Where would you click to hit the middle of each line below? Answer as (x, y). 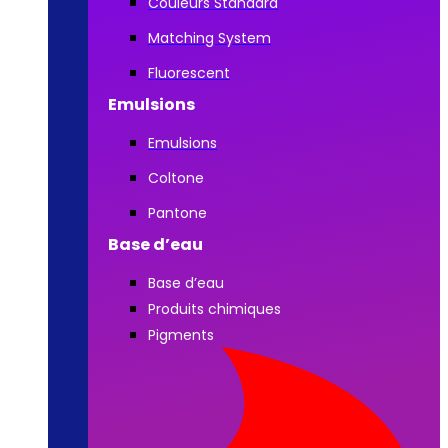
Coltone (176, 178)
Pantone (177, 213)
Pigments (181, 335)
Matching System (209, 38)
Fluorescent (189, 73)
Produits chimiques (214, 309)
